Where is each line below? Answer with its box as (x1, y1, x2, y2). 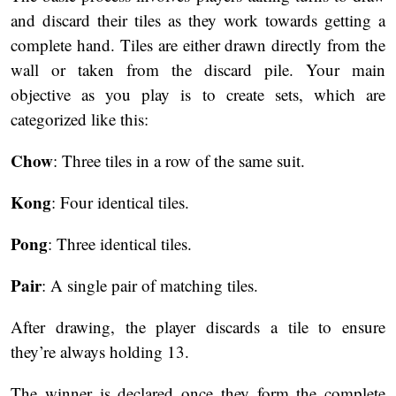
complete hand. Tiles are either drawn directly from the (11, 34, 385, 57)
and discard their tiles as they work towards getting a (11, 9, 385, 32)
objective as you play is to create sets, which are (11, 83, 385, 106)
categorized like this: (11, 108, 148, 131)
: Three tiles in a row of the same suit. (53, 149, 305, 172)
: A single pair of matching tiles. (42, 274, 258, 297)
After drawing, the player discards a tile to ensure (11, 316, 385, 339)
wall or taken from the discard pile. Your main (11, 58, 385, 81)
